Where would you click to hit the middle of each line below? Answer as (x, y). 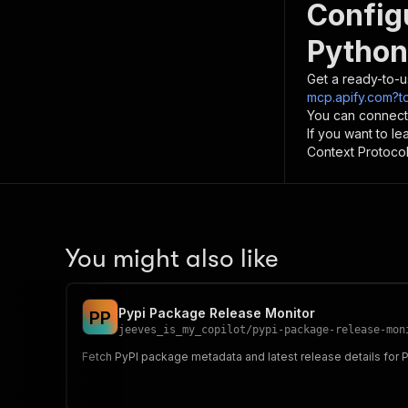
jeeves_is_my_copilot (182, 330)
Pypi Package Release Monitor (217, 313)
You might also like (172, 259)
